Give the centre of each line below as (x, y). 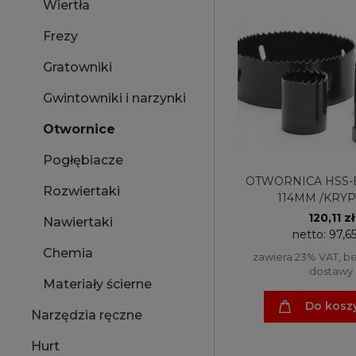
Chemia (68, 253)
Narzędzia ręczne (87, 315)
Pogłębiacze (83, 161)
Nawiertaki (78, 222)
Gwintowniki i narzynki (114, 99)
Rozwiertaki (81, 192)
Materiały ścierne (97, 284)
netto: (311, 234)
